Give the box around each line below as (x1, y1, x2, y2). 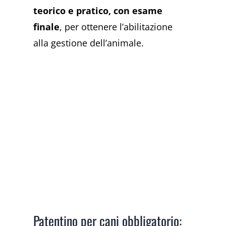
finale (33, 21, 60, 33)
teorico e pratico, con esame (33, 5, 163, 17)
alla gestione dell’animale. (33, 37, 144, 49)
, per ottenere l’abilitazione (60, 21, 173, 33)
